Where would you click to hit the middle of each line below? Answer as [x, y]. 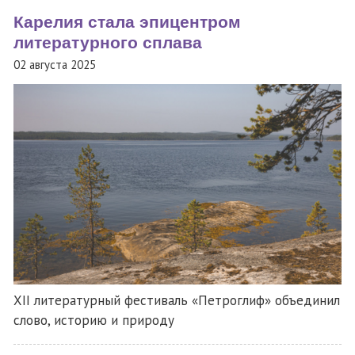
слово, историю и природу [94, 321]
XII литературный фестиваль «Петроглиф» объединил [177, 301]
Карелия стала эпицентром [127, 22]
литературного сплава [108, 42]
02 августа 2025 [55, 65]
